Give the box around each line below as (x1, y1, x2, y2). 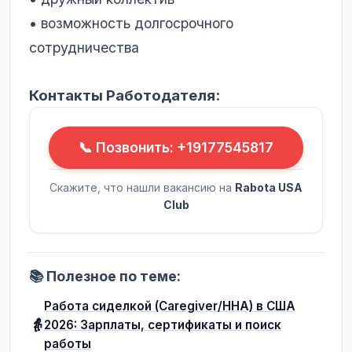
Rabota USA (235, 181, 302, 194)
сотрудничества (29, 39, 139, 56)
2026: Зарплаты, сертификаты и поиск (44, 317, 281, 332)
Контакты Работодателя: (29, 86, 220, 104)
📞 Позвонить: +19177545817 (79, 139, 273, 156)
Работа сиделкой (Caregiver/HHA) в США (44, 299, 295, 313)
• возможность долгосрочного (29, 15, 233, 31)
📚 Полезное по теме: (29, 268, 181, 284)
